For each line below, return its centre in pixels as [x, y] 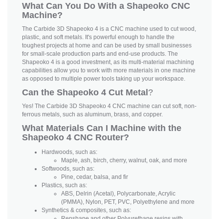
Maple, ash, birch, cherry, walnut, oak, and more [124, 161]
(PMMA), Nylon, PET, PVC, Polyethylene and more [128, 202]
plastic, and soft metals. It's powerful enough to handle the [98, 37]
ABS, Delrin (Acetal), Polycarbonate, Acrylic [118, 194]
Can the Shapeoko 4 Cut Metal [85, 93]
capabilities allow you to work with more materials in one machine [109, 71]
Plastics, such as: [65, 186]
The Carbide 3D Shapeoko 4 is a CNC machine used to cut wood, [109, 29]
